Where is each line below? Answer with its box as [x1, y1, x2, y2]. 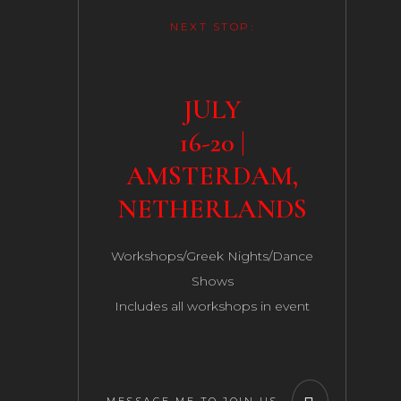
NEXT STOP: [170, 20, 254, 33]
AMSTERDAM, [126, 159, 298, 192]
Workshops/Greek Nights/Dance [111, 248, 313, 264]
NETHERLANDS [117, 192, 307, 226]
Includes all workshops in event [115, 298, 310, 314]
